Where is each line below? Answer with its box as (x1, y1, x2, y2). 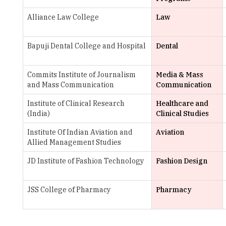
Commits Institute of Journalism (27, 40, 136, 49)
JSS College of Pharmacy (27, 155, 110, 164)
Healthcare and (156, 69, 208, 78)
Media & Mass (156, 40, 203, 49)
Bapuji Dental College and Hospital (27, 11, 146, 20)
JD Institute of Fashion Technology (27, 126, 144, 135)
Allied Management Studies (27, 107, 121, 117)
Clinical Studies (156, 79, 209, 88)
